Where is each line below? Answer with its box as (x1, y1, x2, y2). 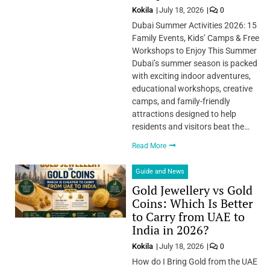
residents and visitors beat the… (131, 121, 250, 131)
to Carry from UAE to (131, 208, 245, 225)
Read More (131, 141, 168, 150)
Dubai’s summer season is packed (131, 58, 257, 68)
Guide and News (135, 167, 184, 175)
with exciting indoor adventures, (131, 71, 251, 81)
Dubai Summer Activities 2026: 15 (131, 20, 257, 30)
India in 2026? (131, 221, 209, 238)
